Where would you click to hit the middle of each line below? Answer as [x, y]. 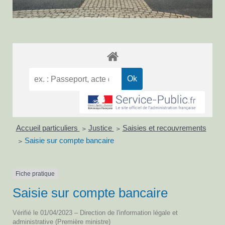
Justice [101, 128]
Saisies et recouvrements [164, 128]
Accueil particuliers [48, 128]
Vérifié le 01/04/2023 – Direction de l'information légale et [95, 213]
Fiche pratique [35, 174]
